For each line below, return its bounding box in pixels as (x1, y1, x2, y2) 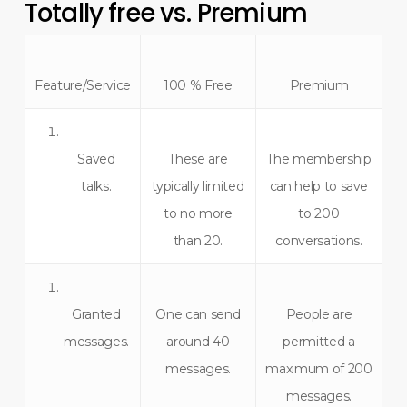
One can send (155, 305, 241, 323)
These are (168, 150, 228, 167)
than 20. (173, 232, 223, 249)
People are (285, 305, 352, 323)
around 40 (166, 333, 230, 350)
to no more (164, 204, 233, 222)
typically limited (152, 177, 244, 194)
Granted (72, 305, 121, 323)
